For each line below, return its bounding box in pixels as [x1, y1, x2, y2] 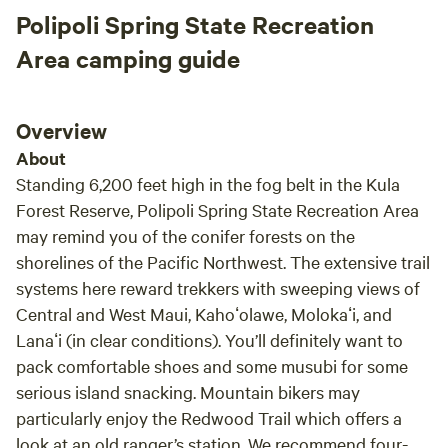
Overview [16, 116, 107, 144]
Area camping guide [16, 42, 240, 74]
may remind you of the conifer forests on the [16, 224, 355, 247]
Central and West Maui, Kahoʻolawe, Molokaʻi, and [16, 302, 392, 325]
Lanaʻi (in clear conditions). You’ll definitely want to [16, 328, 403, 351]
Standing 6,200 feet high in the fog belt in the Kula [16, 172, 400, 195]
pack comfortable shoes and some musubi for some [16, 354, 408, 377]
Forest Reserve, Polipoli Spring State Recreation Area [16, 198, 419, 221]
